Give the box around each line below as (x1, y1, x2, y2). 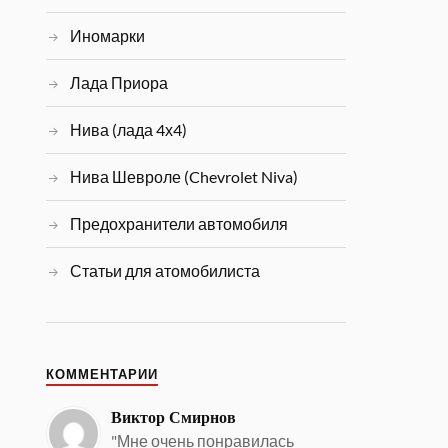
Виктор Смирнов (111, 406, 237, 428)
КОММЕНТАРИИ (46, 367, 159, 383)
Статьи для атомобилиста (70, 261, 261, 281)
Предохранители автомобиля (70, 214, 289, 234)
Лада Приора (70, 73, 169, 93)
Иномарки (70, 26, 146, 46)
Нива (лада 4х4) (70, 120, 188, 140)
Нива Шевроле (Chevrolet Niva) (70, 167, 299, 187)
